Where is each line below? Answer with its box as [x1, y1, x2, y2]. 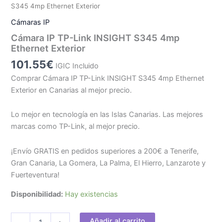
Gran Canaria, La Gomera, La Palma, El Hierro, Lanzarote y [11, 158, 206, 167]
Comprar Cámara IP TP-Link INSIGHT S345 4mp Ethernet [11, 73, 205, 83]
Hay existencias [65, 189, 118, 199]
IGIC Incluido [55, 61, 99, 70]
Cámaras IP [11, 17, 50, 27]
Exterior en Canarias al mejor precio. [11, 85, 132, 95]
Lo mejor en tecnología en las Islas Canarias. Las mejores [11, 110, 204, 119]
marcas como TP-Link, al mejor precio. [11, 122, 140, 131]
